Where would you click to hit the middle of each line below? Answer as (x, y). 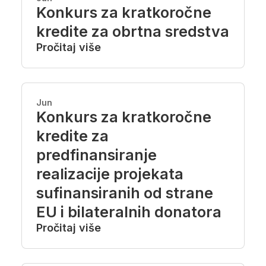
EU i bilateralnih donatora (129, 212)
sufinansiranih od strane (125, 193)
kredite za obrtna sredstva (133, 31)
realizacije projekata (110, 174)
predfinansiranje (96, 155)
